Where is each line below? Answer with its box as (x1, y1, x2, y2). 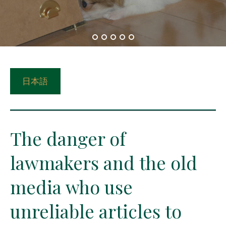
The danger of (10, 126, 126, 150)
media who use (10, 174, 133, 199)
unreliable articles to (10, 198, 182, 223)
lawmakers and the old (10, 150, 197, 175)
